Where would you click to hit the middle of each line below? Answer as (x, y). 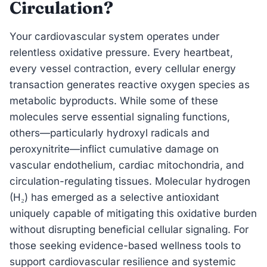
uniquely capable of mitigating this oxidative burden (133, 213)
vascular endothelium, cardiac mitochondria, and (127, 165)
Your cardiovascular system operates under (114, 36)
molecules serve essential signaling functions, (120, 117)
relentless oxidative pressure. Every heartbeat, (121, 52)
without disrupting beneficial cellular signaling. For (129, 229)
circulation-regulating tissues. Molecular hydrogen (130, 181)
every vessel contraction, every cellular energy (123, 68)
